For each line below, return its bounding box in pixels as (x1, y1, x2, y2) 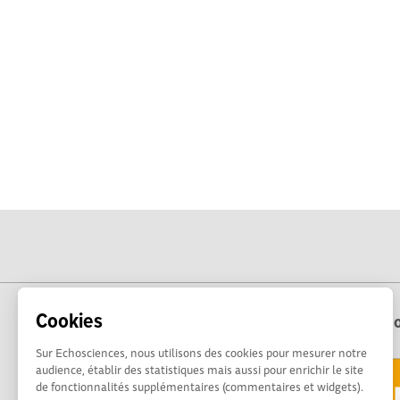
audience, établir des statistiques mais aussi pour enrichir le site (36, 361, 363, 379)
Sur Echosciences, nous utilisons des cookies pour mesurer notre (36, 344, 367, 362)
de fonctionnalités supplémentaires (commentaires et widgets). (36, 378, 363, 396)
